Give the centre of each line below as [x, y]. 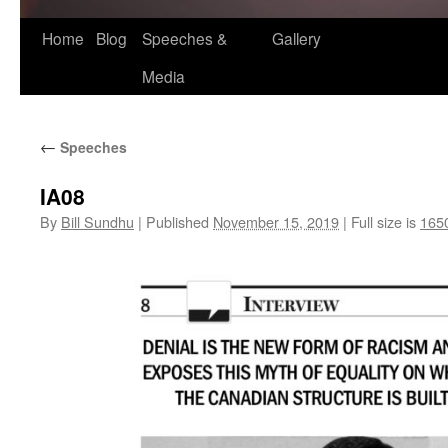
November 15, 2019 [276, 221]
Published [177, 221]
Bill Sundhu [97, 221]
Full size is [383, 221]
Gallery [296, 38]
